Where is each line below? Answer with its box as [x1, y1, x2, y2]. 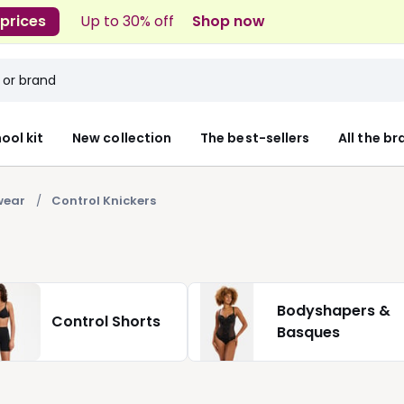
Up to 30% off [80, 10, 175, 32]
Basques [277, 322, 340, 343]
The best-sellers [200, 128, 310, 147]
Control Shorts [51, 311, 161, 332]
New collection [72, 128, 172, 147]
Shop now [192, 10, 266, 32]
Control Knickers [51, 192, 156, 209]
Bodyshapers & [277, 300, 390, 321]
